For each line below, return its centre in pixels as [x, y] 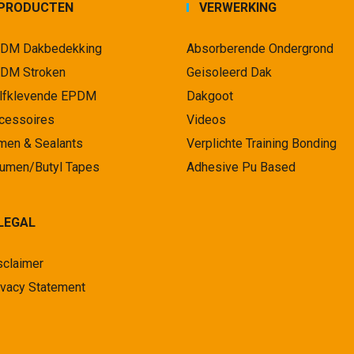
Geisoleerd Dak [230, 72]
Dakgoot [210, 96]
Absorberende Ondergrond [260, 48]
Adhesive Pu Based [241, 167]
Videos [207, 119]
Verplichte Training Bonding [262, 143]
